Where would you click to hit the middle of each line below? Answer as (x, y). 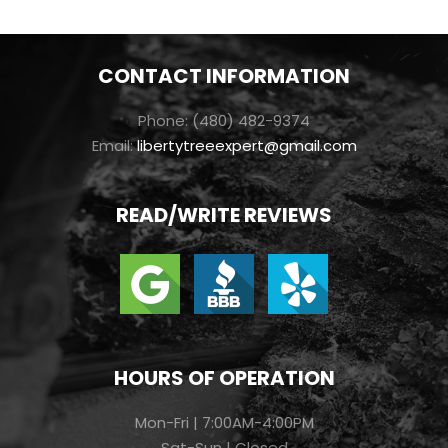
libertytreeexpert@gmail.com (246, 145)
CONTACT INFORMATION (224, 75)
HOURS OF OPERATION (224, 377)
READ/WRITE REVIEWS (224, 214)
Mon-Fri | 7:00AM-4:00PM (224, 422)
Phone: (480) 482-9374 (224, 120)
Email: (114, 145)
